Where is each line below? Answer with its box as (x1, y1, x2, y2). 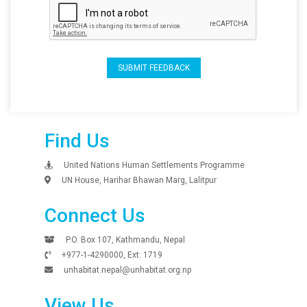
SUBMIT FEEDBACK (117, 63, 190, 73)
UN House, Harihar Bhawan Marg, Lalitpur (62, 175, 217, 185)
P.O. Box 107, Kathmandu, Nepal (66, 235, 185, 245)
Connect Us (45, 204, 145, 227)
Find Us (45, 130, 110, 152)
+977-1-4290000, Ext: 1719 (62, 250, 162, 260)
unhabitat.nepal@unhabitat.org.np (64, 265, 191, 275)
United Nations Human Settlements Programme (64, 160, 245, 170)
